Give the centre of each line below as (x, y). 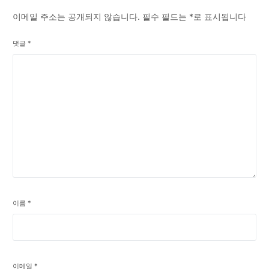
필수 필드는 (166, 17)
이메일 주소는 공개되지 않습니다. (77, 17)
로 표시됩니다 (220, 17)
